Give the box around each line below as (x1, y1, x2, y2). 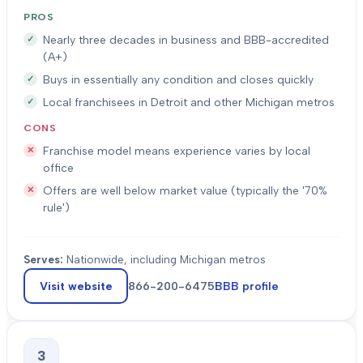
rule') (43, 201, 70, 215)
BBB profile (215, 279, 279, 293)
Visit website (39, 279, 113, 293)
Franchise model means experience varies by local (43, 144, 310, 158)
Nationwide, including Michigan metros (66, 253, 266, 266)
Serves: (23, 253, 63, 266)
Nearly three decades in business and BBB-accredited (43, 33, 329, 47)
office (43, 161, 74, 175)
